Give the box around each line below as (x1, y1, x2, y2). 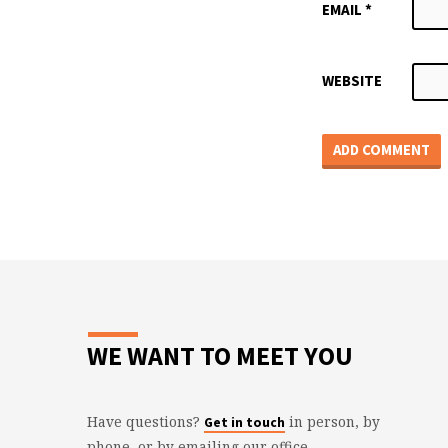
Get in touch (204, 413, 285, 431)
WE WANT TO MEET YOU (87, 339, 353, 372)
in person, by (285, 411, 380, 431)
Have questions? (87, 411, 204, 431)
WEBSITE (322, 71, 382, 91)
